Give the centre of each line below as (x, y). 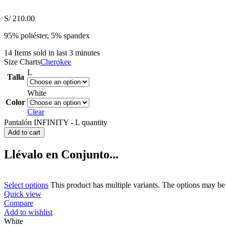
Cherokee (56, 62)
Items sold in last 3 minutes (57, 52)
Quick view (23, 194)
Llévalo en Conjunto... (61, 154)
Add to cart (24, 132)
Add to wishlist (28, 212)
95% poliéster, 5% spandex (47, 35)
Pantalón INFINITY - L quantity (56, 122)
